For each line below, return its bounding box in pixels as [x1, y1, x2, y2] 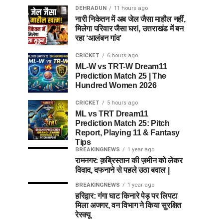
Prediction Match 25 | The [75, 72, 166, 80]
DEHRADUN [75, 5, 107, 11]
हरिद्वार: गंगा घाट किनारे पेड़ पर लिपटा [75, 192, 178, 200]
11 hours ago [114, 5, 148, 11]
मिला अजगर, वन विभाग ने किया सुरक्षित [75, 201, 181, 210]
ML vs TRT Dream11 [75, 110, 148, 118]
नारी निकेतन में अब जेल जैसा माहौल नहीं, [75, 15, 186, 23]
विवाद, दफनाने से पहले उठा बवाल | [75, 166, 170, 174]
